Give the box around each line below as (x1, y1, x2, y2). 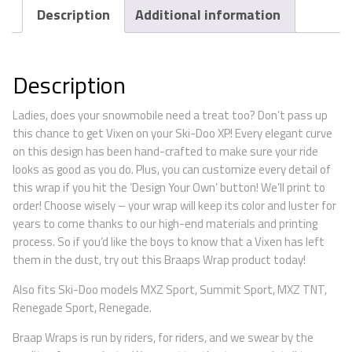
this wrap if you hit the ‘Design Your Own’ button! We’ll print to (13, 178, 325, 197)
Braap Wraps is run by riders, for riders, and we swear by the (13, 328, 313, 347)
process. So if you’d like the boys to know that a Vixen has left (13, 233, 324, 251)
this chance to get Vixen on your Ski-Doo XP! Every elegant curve (13, 124, 332, 143)
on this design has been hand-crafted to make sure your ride (13, 142, 318, 161)
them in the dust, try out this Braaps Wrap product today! (13, 251, 306, 269)
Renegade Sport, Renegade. (13, 299, 152, 317)
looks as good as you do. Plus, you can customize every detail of (13, 160, 331, 179)
